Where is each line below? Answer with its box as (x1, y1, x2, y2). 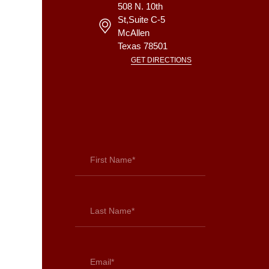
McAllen (117, 28, 150, 38)
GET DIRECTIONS (131, 56, 192, 65)
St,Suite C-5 (117, 14, 165, 25)
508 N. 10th (117, 1, 163, 12)
